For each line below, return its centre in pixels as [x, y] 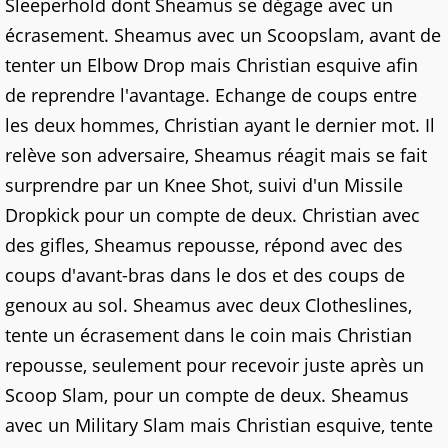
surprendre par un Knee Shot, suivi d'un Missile [204, 185]
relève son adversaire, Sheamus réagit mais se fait [216, 155]
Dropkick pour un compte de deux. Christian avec [212, 215]
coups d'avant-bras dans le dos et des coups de [205, 275]
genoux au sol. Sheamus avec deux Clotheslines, [208, 305]
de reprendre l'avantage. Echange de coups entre [211, 95]
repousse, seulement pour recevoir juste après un [214, 365]
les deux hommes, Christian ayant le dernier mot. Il [220, 125]
